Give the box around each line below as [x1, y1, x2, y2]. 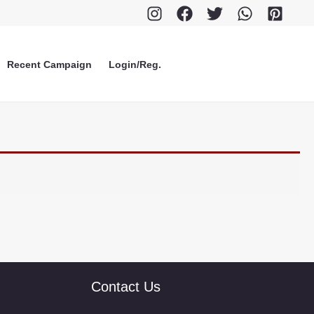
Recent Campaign [7, 58, 93, 70]
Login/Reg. [109, 58, 162, 70]
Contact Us [90, 279, 161, 294]
